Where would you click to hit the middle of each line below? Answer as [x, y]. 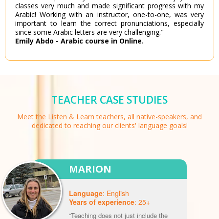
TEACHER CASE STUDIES [109, 100]
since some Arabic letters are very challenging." [89, 32]
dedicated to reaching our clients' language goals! [109, 126]
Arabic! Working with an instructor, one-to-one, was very [109, 15]
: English [116, 193]
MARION [90, 169]
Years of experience [101, 202]
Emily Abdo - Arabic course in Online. [79, 41]
